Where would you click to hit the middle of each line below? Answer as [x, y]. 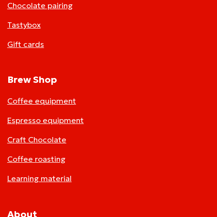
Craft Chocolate [37, 140]
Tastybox [24, 24]
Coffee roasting [36, 159]
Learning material [39, 178]
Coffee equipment [41, 101]
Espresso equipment [45, 120]
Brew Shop [32, 80]
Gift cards [25, 44]
